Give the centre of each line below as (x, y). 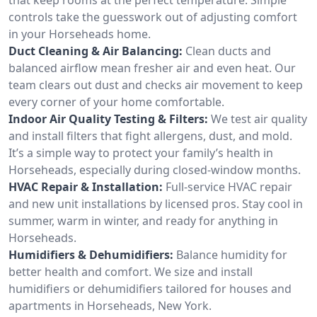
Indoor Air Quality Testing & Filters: (108, 119)
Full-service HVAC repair (229, 186)
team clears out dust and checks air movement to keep (156, 85)
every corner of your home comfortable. (116, 102)
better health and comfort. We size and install (131, 271)
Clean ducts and (228, 51)
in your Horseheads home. (80, 34)
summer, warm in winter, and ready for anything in (143, 220)
